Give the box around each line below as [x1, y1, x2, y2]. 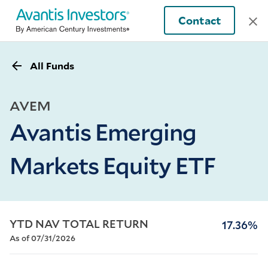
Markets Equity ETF [10, 150, 216, 180]
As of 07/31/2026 [10, 233, 75, 243]
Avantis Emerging [10, 117, 197, 147]
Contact [178, 13, 221, 28]
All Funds [30, 59, 74, 72]
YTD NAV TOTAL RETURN [10, 217, 148, 231]
